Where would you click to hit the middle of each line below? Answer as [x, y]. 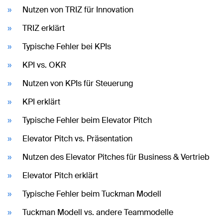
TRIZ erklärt [44, 28]
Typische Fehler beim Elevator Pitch [87, 120]
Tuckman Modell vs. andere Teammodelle [98, 212]
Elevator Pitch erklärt [60, 175]
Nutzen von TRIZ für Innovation [78, 9]
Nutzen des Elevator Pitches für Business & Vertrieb [116, 157]
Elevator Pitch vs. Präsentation [77, 138]
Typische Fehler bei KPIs [67, 46]
